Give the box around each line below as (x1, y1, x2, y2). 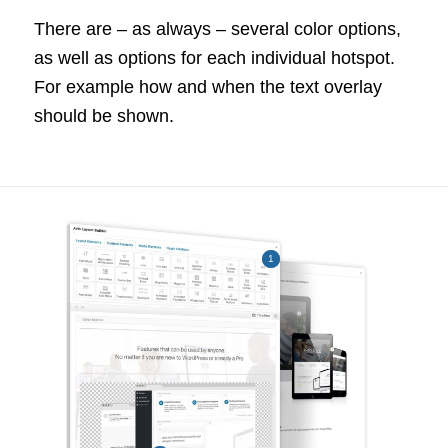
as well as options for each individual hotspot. (33, 47, 395, 68)
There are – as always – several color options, (33, 18, 401, 39)
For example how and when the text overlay (33, 76, 382, 97)
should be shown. (33, 105, 174, 126)
